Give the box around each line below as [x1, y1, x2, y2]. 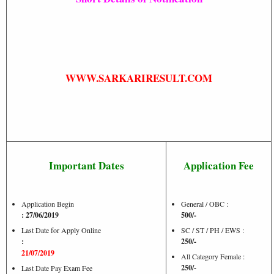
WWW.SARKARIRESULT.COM [65, 70, 212, 86]
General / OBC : [181, 198, 228, 209]
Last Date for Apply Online [21, 224, 101, 235]
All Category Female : [181, 251, 245, 261]
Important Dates [48, 157, 124, 173]
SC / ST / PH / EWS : [181, 224, 244, 235]
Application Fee [183, 157, 254, 173]
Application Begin [21, 198, 74, 209]
